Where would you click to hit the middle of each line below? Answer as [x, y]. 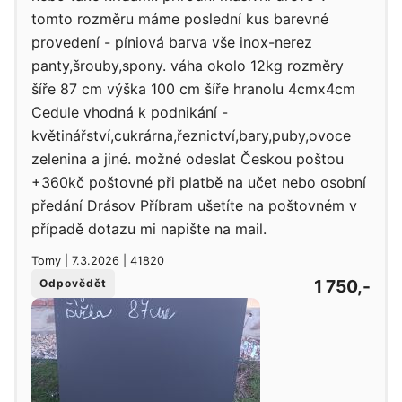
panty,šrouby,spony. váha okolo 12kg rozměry [188, 65]
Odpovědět [73, 284]
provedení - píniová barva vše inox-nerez [172, 42]
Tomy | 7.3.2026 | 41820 [98, 261]
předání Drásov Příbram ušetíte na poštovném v [194, 205]
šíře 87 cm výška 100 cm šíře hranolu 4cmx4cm [193, 88]
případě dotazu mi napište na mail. [149, 228]
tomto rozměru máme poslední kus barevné [180, 18]
